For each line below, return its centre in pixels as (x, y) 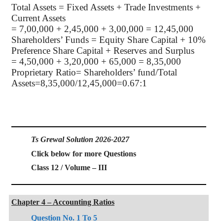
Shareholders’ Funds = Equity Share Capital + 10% (109, 39)
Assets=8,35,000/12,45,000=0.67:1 (79, 83)
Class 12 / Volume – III (69, 168)
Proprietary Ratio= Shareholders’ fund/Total (94, 72)
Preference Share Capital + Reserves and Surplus (103, 50)
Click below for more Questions (84, 153)
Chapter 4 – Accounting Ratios (63, 202)
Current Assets (38, 18)
